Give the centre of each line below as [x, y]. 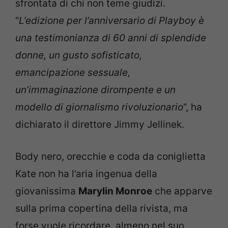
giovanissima [47, 191]
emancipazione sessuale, [73, 73]
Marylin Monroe [115, 191]
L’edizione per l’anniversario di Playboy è [111, 21]
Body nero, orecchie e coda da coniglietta [110, 156]
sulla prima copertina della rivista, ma [102, 208]
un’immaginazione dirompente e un [95, 90]
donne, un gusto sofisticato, [79, 55]
